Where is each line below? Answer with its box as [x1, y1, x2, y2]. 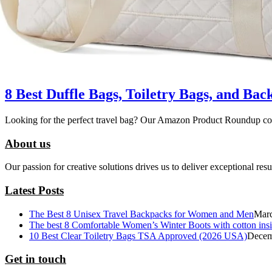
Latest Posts [5, 183, 64, 197]
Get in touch [5, 253, 66, 266]
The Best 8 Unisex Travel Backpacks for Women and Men [29, 208, 254, 219]
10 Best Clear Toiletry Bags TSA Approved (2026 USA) [29, 230, 247, 241]
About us [5, 137, 50, 150]
